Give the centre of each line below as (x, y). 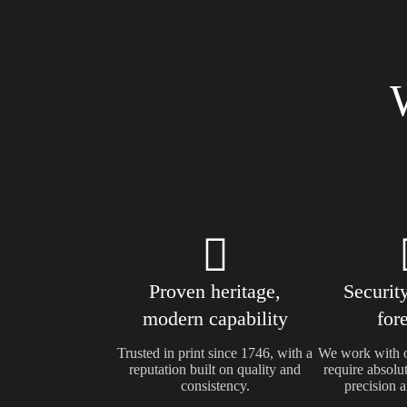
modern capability (215, 318)
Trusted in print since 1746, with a (215, 353)
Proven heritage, (215, 291)
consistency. (215, 386)
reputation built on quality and (215, 369)
